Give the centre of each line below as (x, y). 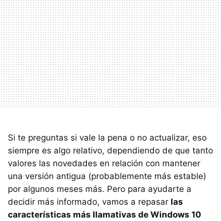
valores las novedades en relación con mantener (104, 163)
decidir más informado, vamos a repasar (89, 202)
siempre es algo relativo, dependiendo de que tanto (110, 150)
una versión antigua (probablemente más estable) (107, 176)
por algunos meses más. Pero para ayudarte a (100, 189)
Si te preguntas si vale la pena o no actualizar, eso (107, 137)
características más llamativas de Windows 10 (105, 214)
